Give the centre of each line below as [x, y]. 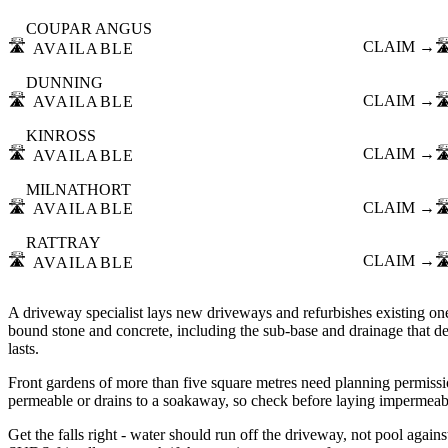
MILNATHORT [78, 189]
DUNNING [64, 82]
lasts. [23, 348]
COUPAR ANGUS [89, 29]
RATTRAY [63, 243]
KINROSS [61, 136]
